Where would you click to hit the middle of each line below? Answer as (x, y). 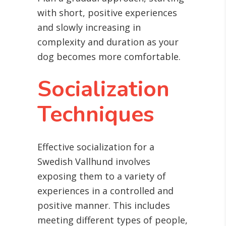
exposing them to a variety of (102, 176)
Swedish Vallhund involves (94, 162)
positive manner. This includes (104, 206)
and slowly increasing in (89, 27)
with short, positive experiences (107, 13)
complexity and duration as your (108, 42)
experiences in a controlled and (105, 191)
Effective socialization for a (96, 147)
